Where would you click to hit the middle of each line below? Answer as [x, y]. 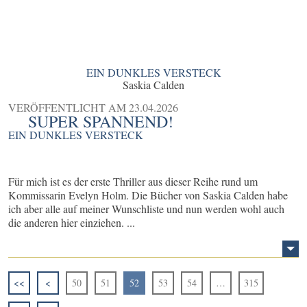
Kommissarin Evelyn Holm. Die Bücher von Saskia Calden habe [148, 195]
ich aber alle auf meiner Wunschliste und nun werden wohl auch [146, 209]
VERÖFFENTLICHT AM [69, 108]
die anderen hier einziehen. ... [72, 223]
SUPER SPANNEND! [101, 122]
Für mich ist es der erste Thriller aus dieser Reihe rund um [133, 182]
